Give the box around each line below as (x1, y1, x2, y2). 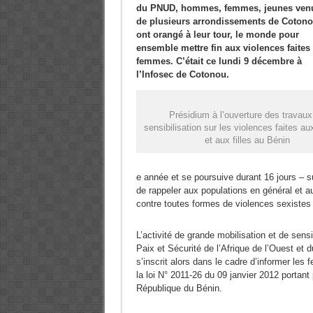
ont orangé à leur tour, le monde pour (136, 29, 299, 40)
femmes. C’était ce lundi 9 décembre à (136, 56, 302, 66)
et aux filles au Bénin (204, 135, 290, 145)
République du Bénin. (136, 283, 222, 293)
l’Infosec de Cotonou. (136, 69, 229, 80)
